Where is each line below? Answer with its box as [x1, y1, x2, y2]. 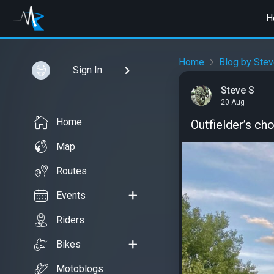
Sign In [72, 64, 102, 76]
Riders [56, 214, 84, 226]
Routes [56, 165, 87, 177]
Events [56, 190, 86, 201]
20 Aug [221, 98, 245, 107]
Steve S [221, 84, 254, 96]
